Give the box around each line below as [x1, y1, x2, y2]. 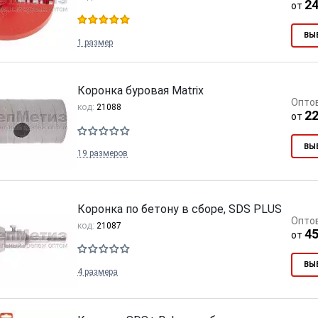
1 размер [77, 37, 113, 48]
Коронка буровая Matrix [77, 84, 204, 98]
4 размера [77, 266, 118, 277]
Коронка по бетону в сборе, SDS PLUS [77, 202, 282, 216]
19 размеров [77, 148, 128, 159]
